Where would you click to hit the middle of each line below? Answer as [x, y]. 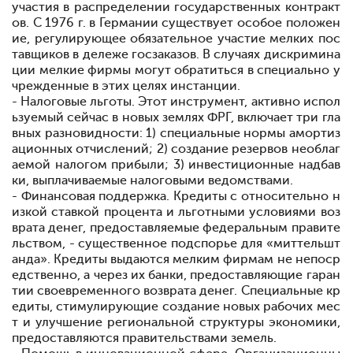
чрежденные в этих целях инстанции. [126, 86]
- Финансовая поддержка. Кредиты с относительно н [176, 196]
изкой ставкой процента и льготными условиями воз [176, 212]
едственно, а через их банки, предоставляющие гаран [176, 275]
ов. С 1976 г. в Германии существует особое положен [176, 23]
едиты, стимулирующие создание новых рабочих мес [176, 307]
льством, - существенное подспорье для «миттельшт [176, 243]
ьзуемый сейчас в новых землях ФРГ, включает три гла [176, 117]
